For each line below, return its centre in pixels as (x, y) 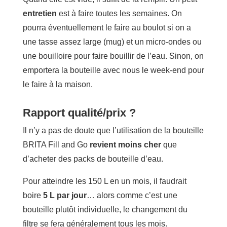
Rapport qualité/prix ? (79, 113)
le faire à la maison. (58, 85)
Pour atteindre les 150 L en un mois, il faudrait (104, 181)
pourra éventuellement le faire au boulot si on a (107, 28)
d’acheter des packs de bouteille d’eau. (93, 159)
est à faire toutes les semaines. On (120, 14)
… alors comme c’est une (132, 196)
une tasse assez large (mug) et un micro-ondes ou (112, 42)
